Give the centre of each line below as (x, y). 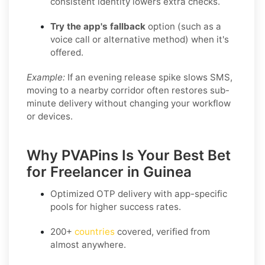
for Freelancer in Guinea (114, 172)
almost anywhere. (88, 244)
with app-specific (189, 193)
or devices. (50, 116)
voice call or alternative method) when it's (140, 39)
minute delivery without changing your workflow (129, 103)
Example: (46, 77)
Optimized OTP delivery (101, 193)
